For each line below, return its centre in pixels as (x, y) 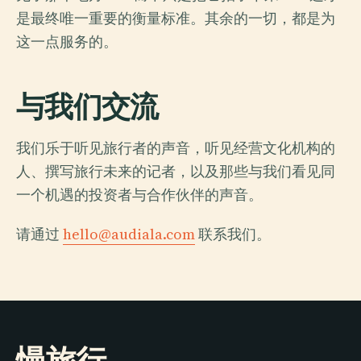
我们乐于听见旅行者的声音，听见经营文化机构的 (176, 148)
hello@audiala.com (129, 234)
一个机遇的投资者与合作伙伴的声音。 (139, 195)
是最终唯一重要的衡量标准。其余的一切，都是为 (176, 18)
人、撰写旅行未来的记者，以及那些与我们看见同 (176, 171)
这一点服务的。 (67, 41)
